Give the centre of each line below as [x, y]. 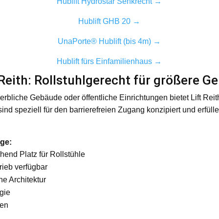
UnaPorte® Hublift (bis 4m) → [109, 41]
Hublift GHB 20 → [109, 21]
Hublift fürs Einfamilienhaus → [109, 61]
